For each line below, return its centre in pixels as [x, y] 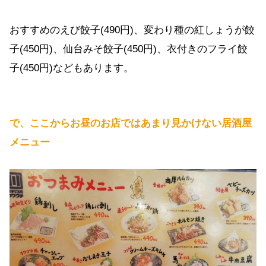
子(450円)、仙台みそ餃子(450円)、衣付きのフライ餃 [129, 49]
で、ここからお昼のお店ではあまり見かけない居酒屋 [131, 123]
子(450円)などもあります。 [72, 68]
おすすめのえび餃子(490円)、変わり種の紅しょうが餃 [132, 30]
